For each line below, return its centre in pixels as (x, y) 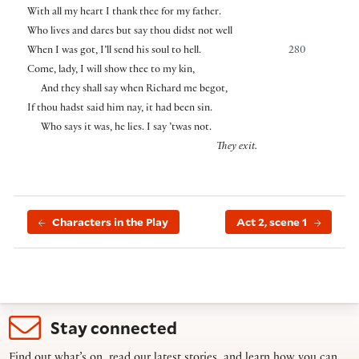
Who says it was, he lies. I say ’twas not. (126, 129)
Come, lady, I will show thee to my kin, (111, 71)
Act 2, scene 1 (271, 222)
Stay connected (114, 327)
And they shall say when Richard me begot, (134, 90)
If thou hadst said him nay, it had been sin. (119, 109)
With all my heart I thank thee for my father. (124, 13)
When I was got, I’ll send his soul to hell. (114, 52)
